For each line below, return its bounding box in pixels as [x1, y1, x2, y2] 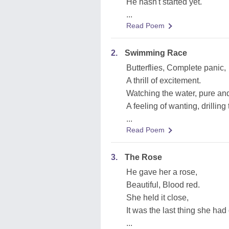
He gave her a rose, [126, 168, 197, 176]
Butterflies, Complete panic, [126, 63, 226, 72]
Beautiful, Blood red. [126, 180, 200, 189]
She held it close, [126, 193, 189, 202]
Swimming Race [125, 49, 187, 57]
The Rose [125, 153, 162, 162]
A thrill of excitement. [126, 76, 201, 85]
